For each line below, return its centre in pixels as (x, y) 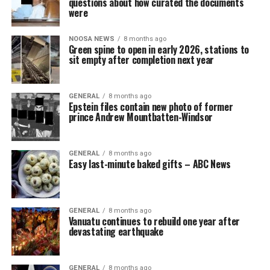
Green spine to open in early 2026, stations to (159, 49)
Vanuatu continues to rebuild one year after (154, 221)
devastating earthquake (116, 231)
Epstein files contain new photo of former (151, 107)
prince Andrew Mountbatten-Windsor (141, 117)
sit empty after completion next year (141, 60)
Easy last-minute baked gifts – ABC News (150, 164)
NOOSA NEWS (91, 39)
